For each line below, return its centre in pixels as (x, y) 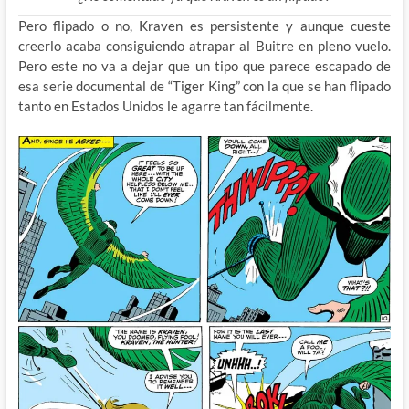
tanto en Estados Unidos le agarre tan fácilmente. (165, 105)
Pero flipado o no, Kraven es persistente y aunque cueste (204, 25)
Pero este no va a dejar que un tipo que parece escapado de (204, 65)
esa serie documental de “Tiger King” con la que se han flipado (204, 85)
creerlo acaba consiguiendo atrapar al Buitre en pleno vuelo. (204, 45)
